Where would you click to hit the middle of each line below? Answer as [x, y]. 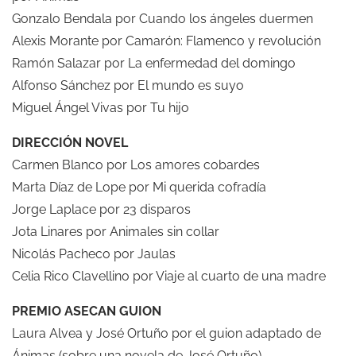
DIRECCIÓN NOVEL [70, 142]
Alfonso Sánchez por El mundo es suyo [128, 85]
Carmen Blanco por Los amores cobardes [136, 164]
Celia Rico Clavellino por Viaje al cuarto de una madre [169, 276]
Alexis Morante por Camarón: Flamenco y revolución [166, 41]
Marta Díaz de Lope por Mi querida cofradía [139, 187]
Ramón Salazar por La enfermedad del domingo [154, 63]
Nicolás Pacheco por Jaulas [94, 253]
